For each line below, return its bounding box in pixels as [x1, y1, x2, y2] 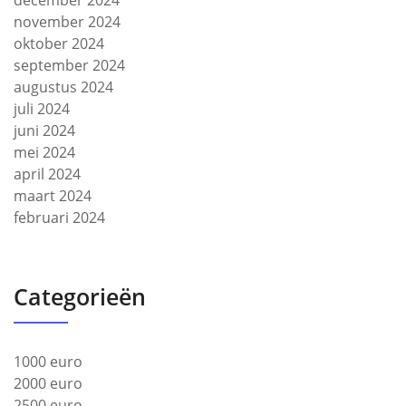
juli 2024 [14, 99, 70, 119]
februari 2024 [14, 208, 105, 227]
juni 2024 [14, 121, 75, 140]
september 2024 [14, 55, 125, 75]
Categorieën [14, 281, 146, 312]
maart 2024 [14, 186, 92, 206]
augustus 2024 [14, 77, 113, 97]
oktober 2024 [14, 34, 104, 53]
